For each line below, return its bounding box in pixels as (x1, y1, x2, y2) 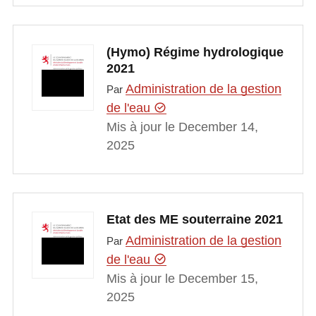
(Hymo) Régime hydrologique (106, 44, 284, 59)
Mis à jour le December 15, (106, 271, 258, 286)
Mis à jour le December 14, (106, 120, 258, 135)
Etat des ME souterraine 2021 (106, 212, 283, 227)
